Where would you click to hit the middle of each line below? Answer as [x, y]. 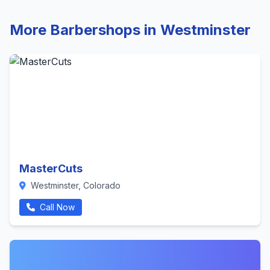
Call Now [56, 207]
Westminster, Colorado [74, 185]
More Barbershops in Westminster [130, 30]
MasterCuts [51, 168]
